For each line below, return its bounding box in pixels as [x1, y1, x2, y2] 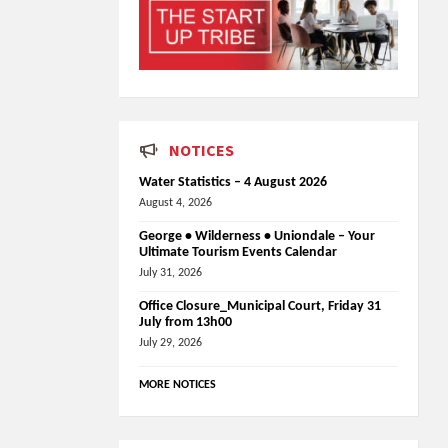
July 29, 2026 [139, 336, 203, 349]
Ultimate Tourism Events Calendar [139, 244, 338, 260]
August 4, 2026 [139, 196, 213, 209]
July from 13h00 [139, 314, 233, 330]
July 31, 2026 [139, 266, 203, 279]
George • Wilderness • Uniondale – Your [139, 228, 376, 244]
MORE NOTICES [139, 378, 217, 391]
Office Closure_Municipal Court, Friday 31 [139, 298, 382, 314]
